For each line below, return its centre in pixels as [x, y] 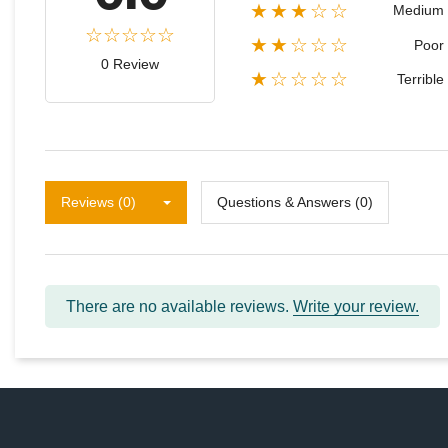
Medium [418, 10]
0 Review [130, 63]
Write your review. [356, 307]
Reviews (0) [98, 202]
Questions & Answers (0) [295, 202]
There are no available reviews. [179, 307]
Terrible [420, 79]
